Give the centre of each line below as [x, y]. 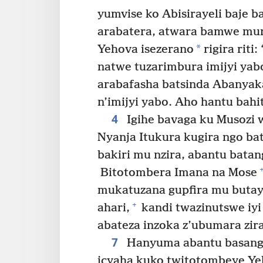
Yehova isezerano [146, 49]
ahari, [114, 208]
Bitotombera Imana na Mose [177, 173]
